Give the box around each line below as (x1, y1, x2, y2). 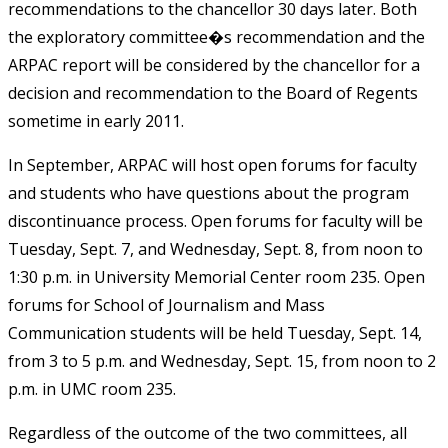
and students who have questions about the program (8, 181, 409, 204)
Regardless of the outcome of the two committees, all (8, 421, 407, 444)
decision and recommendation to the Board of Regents (8, 81, 418, 104)
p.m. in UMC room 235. (8, 377, 176, 400)
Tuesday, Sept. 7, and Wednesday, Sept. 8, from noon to (8, 237, 423, 260)
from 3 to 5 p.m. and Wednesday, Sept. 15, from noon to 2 (8, 349, 436, 372)
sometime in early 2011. (8, 109, 184, 132)
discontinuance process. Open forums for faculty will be (8, 209, 423, 232)
